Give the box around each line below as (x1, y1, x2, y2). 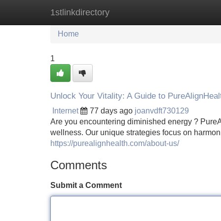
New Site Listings (101, 8, 162, 16)
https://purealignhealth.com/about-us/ (50, 139, 179, 147)
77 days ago (90, 107, 133, 115)
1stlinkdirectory (50, 7, 110, 17)
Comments (50, 158, 107, 172)
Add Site (177, 8, 207, 16)
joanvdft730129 (135, 107, 189, 115)
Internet (52, 107, 78, 115)
